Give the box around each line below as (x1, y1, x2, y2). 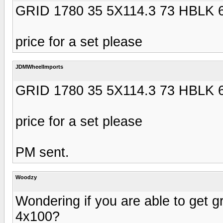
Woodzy (15, 174, 37, 180)
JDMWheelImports (15, 63, 63, 70)
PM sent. (15, 144, 69, 160)
